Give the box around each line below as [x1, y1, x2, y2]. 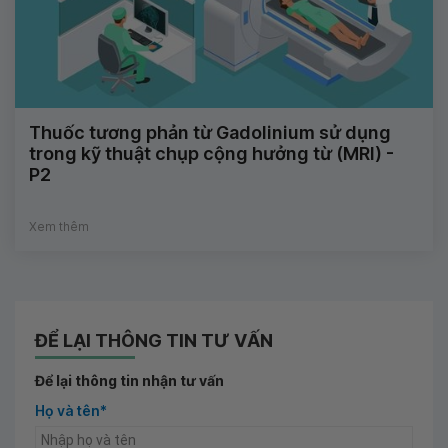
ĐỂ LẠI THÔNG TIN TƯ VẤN [35, 329, 273, 351]
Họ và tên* [35, 401, 107, 419]
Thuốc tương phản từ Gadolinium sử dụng [29, 121, 391, 143]
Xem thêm [29, 218, 89, 234]
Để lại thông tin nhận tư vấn [35, 371, 224, 389]
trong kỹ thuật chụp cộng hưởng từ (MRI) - [29, 142, 394, 164]
